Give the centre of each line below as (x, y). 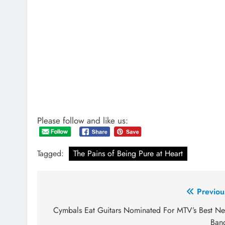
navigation (76, 212)
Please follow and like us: (83, 120)
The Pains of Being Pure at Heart (128, 153)
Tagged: (52, 153)
